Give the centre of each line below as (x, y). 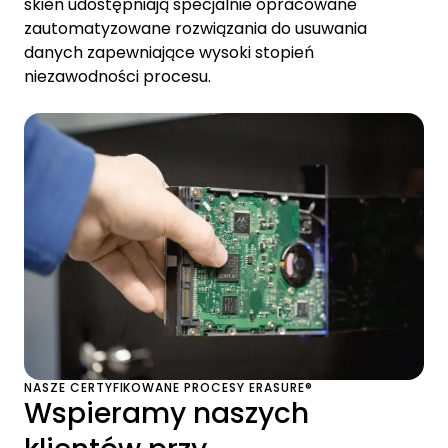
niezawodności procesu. (117, 76)
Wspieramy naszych (166, 413)
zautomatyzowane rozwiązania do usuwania (195, 28)
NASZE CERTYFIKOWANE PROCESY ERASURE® (168, 387)
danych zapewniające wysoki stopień (169, 52)
